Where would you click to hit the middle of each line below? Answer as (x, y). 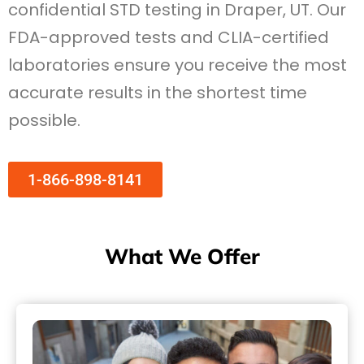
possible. (44, 120)
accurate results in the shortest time (158, 92)
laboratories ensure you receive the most (178, 65)
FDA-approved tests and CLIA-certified (169, 37)
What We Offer (182, 257)
